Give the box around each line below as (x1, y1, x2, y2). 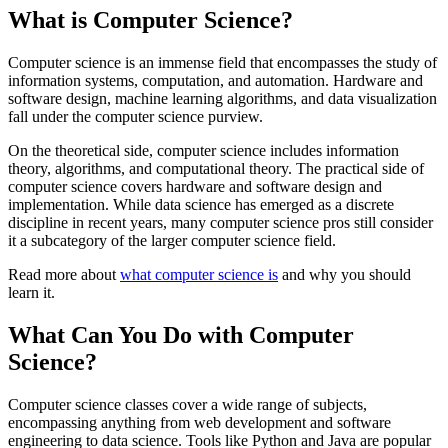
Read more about (8, 266, 120, 284)
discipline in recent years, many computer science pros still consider (8, 214, 433, 232)
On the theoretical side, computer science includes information (8, 142, 399, 160)
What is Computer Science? (8, 7, 293, 34)
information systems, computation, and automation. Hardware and (8, 72, 423, 90)
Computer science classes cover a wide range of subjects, (8, 396, 367, 414)
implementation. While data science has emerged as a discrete (8, 196, 394, 214)
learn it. (8, 284, 55, 302)
